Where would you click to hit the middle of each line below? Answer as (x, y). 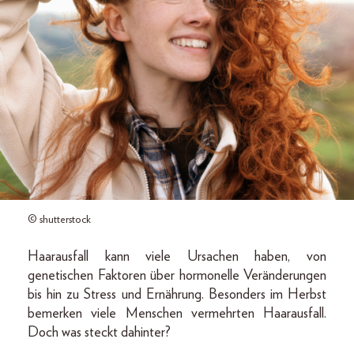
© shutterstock (59, 219)
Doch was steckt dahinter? (99, 332)
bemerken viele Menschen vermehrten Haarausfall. (177, 313)
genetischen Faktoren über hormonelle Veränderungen (177, 275)
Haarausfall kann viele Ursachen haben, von (177, 256)
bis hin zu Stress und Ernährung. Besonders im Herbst (177, 294)
